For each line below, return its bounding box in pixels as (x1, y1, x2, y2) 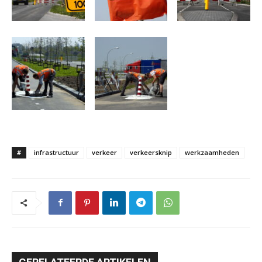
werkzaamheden (185, 147, 239, 157)
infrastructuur (34, 147, 79, 157)
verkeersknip (130, 147, 172, 157)
